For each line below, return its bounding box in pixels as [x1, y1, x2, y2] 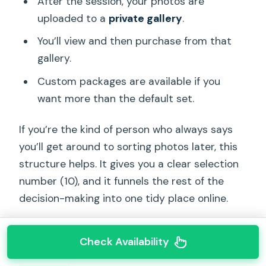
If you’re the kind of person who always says [19, 123, 233, 137]
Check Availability [79, 235, 169, 249]
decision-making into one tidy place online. [19, 192, 229, 205]
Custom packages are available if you [37, 74, 220, 88]
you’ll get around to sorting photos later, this [19, 140, 238, 154]
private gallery [108, 11, 182, 25]
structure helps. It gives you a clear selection [19, 157, 239, 171]
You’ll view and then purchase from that [37, 34, 232, 48]
